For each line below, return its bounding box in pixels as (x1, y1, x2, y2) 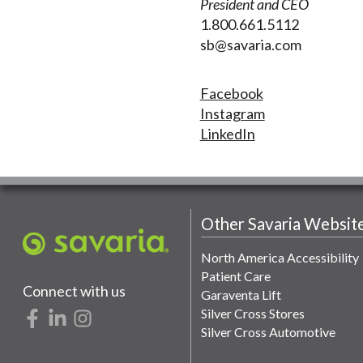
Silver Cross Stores (200, 305, 305, 321)
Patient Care (200, 267, 271, 284)
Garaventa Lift (200, 286, 281, 302)
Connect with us (23, 281, 126, 300)
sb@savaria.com (199, 36, 301, 54)
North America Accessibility (200, 249, 359, 265)
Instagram (199, 104, 265, 122)
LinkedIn (199, 124, 255, 143)
